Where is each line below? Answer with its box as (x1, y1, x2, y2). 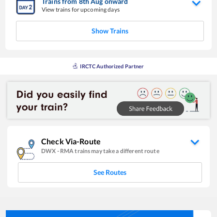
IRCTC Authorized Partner (80, 62, 144, 69)
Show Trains (92, 26, 128, 35)
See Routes (93, 168, 126, 177)
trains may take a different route (75, 147, 159, 155)
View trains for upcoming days (42, 5, 120, 13)
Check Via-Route (41, 137, 101, 146)
